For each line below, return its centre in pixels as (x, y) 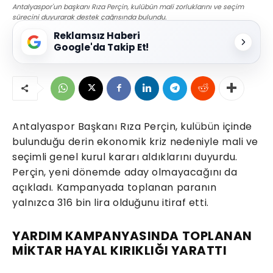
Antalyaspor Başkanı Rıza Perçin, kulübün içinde (132, 126)
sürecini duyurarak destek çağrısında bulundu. (89, 17)
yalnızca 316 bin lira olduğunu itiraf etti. (111, 202)
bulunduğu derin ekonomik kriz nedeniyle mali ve (135, 141)
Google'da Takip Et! (101, 47)
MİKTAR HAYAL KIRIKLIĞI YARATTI (120, 250)
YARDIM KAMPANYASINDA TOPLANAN (132, 236)
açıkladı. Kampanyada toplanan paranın (115, 187)
